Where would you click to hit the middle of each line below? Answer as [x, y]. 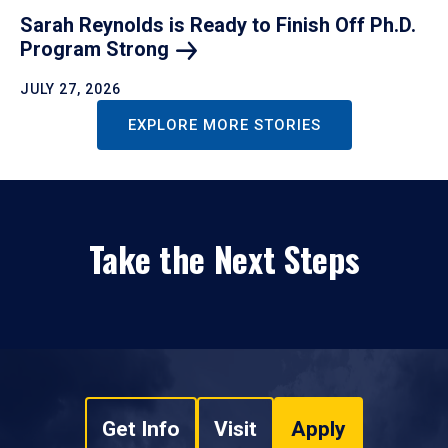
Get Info [141, 428]
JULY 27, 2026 [70, 88]
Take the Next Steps [224, 258]
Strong [137, 48]
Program [63, 48]
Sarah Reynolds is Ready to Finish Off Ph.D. [218, 24]
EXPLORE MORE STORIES [224, 124]
